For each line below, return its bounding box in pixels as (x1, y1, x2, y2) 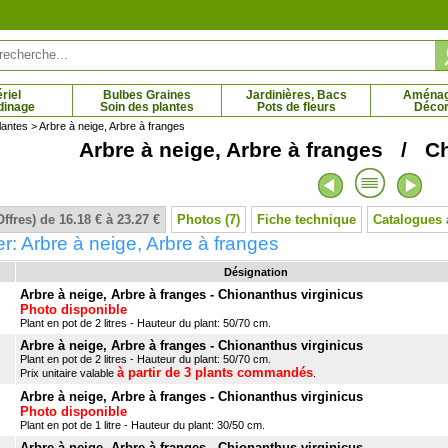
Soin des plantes (100, 100, 194, 114)
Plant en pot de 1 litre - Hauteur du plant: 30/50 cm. (20, 419, 265, 431)
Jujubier (248, 180, 292, 192)
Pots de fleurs (256, 100, 336, 114)
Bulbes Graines (103, 88, 191, 102)
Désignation (224, 266, 288, 278)
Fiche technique (257, 212, 356, 227)
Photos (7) (177, 212, 240, 227)
